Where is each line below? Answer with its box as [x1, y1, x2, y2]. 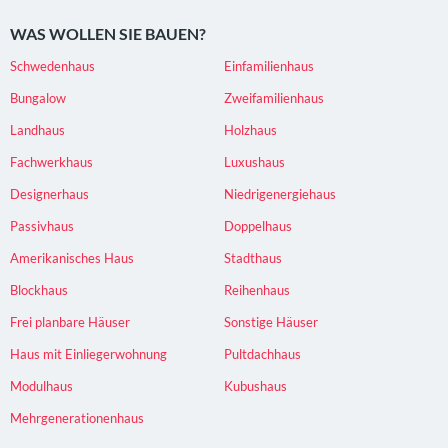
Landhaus [10, 121, 65, 138]
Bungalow [10, 89, 66, 106]
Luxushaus [224, 153, 285, 170]
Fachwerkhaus [10, 153, 93, 170]
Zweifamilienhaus [224, 89, 324, 106]
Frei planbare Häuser [10, 313, 130, 330]
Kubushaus [224, 377, 287, 394]
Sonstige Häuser [224, 313, 318, 330]
